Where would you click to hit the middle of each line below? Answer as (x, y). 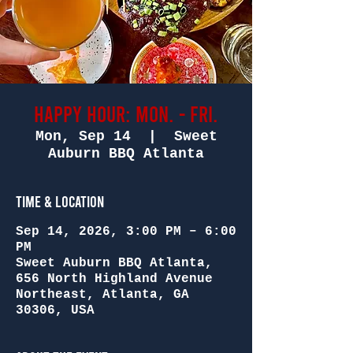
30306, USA (55, 310)
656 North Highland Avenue (114, 279)
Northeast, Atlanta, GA (102, 295)
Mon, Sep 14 (83, 136)
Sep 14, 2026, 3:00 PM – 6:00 (126, 232)
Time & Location (60, 201)
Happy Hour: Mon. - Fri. (126, 113)
